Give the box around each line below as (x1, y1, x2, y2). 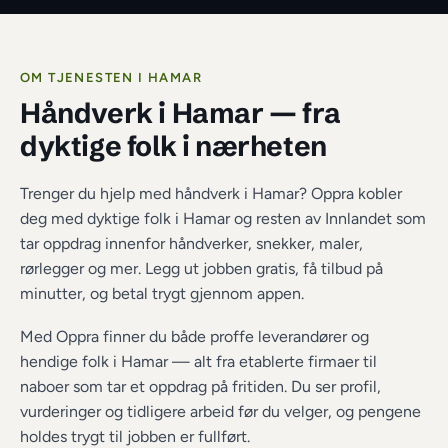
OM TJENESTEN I (20, 70, 149, 85)
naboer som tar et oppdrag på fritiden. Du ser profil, (20, 377, 381, 396)
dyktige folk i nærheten (20, 129, 327, 163)
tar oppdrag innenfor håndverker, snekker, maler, (20, 234, 363, 253)
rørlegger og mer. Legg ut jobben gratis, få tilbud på (20, 259, 383, 278)
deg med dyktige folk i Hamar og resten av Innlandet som (20, 209, 426, 228)
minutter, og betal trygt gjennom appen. (20, 284, 304, 303)
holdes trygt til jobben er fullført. (20, 427, 250, 446)
